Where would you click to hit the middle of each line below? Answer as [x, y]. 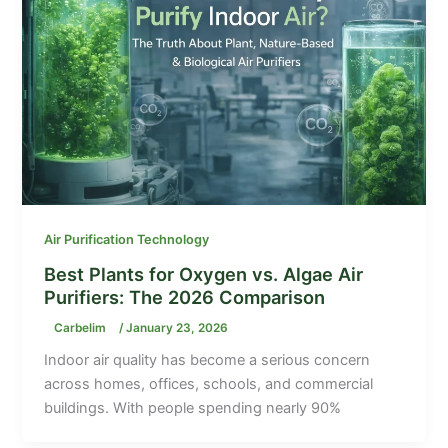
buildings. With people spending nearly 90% [193, 408]
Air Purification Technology [127, 240]
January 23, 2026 [177, 327]
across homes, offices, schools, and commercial [209, 384]
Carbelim [82, 327]
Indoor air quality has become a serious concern [207, 360]
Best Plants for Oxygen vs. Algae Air [204, 273]
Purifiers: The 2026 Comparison [185, 296]
